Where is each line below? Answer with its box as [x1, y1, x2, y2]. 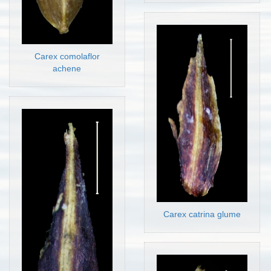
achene [53, 63, 82, 73]
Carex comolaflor [34, 51, 100, 61]
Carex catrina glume [163, 209, 241, 219]
